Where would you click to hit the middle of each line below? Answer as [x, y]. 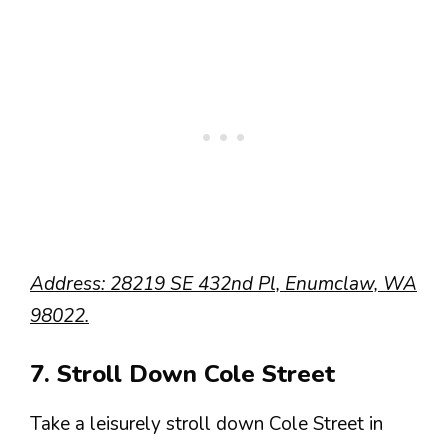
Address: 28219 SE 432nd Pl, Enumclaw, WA [223, 283]
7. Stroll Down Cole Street [182, 374]
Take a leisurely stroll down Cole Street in [206, 424]
